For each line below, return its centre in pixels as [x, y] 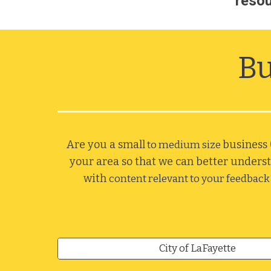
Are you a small [106, 145]
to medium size [184, 145]
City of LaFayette [198, 248]
